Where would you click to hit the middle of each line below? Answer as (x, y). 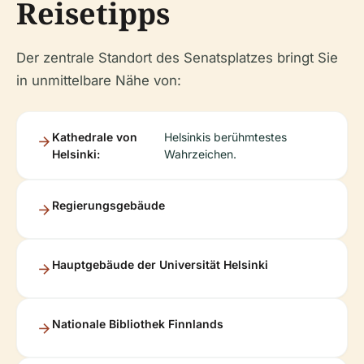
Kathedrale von (95, 136)
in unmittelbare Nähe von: (99, 80)
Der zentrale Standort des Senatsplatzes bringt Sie (177, 57)
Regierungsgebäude (108, 205)
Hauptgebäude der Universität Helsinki (160, 264)
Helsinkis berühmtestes (226, 136)
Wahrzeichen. (201, 154)
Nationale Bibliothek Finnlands (138, 323)
